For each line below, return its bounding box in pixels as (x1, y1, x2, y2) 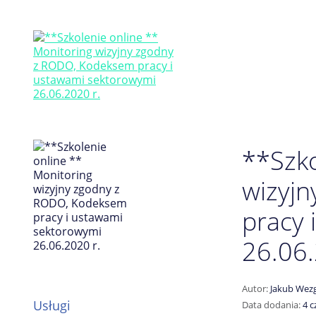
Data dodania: (242, 298, 303, 311)
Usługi (33, 296, 71, 314)
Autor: (242, 282, 271, 295)
